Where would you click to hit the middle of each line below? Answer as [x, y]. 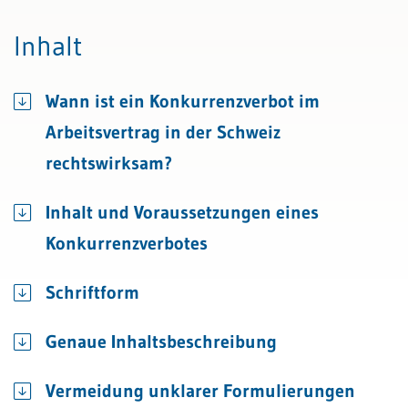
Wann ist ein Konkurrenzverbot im [183, 101]
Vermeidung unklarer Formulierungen [200, 391]
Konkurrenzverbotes [127, 243]
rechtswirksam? [109, 163]
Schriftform [92, 292]
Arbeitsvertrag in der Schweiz [163, 132]
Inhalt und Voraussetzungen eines [182, 212]
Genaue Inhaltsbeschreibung [161, 342]
